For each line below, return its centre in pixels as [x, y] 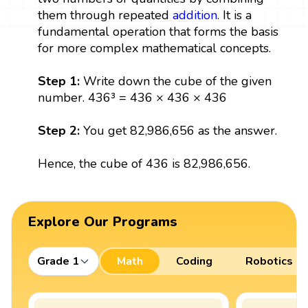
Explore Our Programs [103, 221]
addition [195, 15]
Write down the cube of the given [177, 81]
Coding [194, 261]
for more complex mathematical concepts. [154, 48]
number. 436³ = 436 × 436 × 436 [132, 97]
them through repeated [105, 15]
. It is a [234, 15]
